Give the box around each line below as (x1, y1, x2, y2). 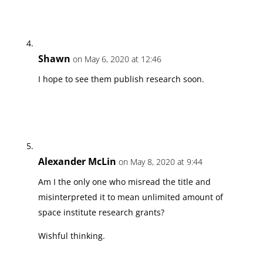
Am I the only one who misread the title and (38, 176, 211, 187)
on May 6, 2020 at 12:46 (72, 53, 161, 65)
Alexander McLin (38, 154, 116, 168)
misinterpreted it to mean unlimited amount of (38, 191, 223, 203)
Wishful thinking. (38, 230, 105, 241)
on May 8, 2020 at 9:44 (118, 156, 203, 167)
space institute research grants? (38, 206, 164, 218)
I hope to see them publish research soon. (38, 73, 204, 85)
